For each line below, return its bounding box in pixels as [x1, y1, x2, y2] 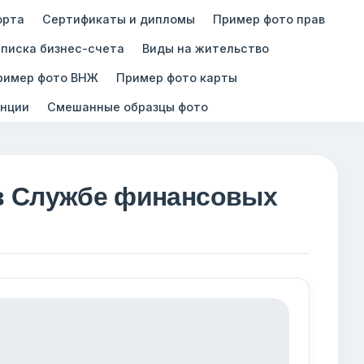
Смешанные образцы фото [46, 99, 208, 114]
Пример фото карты [115, 70, 237, 84]
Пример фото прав [212, 11, 325, 26]
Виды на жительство [141, 41, 269, 55]
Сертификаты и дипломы [41, 11, 195, 26]
